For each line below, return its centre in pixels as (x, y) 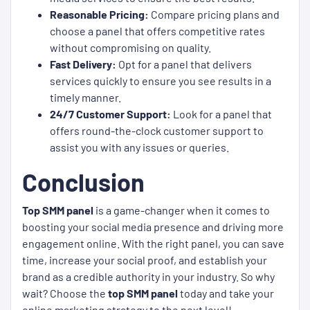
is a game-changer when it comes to (182, 210)
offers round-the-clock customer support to (157, 130)
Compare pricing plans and (214, 14)
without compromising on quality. (130, 47)
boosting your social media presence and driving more (153, 227)
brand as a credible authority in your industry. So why (148, 276)
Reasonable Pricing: (99, 14)
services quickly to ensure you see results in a (161, 81)
